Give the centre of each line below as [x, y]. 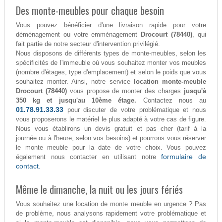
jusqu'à [195, 91]
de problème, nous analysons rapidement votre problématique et [111, 214]
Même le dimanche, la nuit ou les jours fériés [99, 190]
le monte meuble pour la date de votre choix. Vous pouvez [111, 148]
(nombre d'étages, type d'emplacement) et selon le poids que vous [111, 72]
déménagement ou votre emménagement [78, 35]
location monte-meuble [170, 82]
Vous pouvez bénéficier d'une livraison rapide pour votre [111, 25]
